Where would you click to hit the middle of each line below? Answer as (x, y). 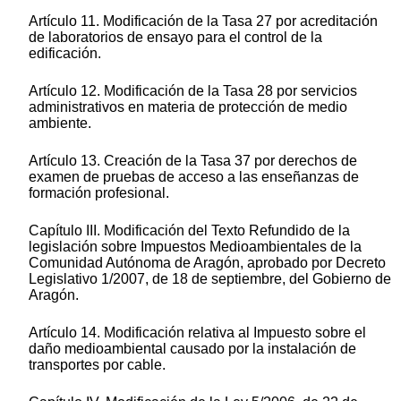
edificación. (65, 54)
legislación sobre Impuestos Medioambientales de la (195, 247)
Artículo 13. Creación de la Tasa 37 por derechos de (193, 161)
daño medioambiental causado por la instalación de (192, 349)
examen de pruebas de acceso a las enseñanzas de (194, 177)
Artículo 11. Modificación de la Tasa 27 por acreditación (203, 21)
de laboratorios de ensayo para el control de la (175, 38)
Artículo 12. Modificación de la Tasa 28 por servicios (193, 91)
